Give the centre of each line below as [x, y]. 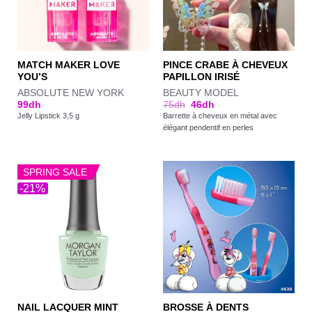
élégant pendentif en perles [208, 127]
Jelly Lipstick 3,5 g [48, 115]
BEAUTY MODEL [201, 93]
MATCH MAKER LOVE [68, 65]
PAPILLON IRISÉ [201, 77]
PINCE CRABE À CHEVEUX [225, 65]
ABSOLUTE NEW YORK [70, 93]
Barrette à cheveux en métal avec [220, 115]
